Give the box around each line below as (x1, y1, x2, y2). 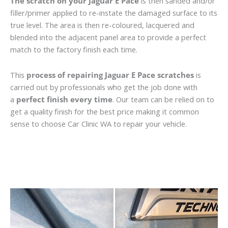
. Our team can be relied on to (112, 94, 214, 104)
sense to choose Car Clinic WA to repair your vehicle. (10, 118, 187, 129)
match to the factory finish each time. (10, 44, 137, 55)
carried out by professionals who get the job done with (10, 81, 197, 92)
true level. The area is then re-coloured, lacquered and (10, 20, 194, 31)
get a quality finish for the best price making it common (10, 106, 199, 117)
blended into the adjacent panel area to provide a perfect (10, 32, 206, 43)
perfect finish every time (16, 94, 112, 104)
